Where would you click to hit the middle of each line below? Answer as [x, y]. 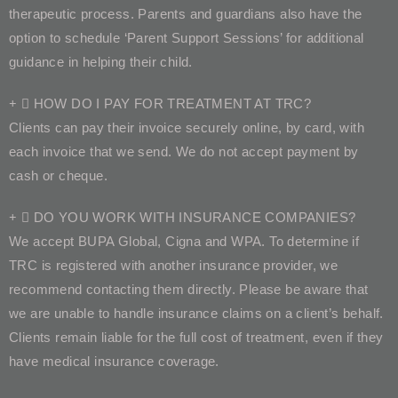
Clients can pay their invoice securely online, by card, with [187, 127]
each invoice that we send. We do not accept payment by [184, 151]
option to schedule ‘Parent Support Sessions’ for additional [187, 37]
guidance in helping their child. [101, 61]
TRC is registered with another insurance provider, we [174, 265]
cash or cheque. [59, 175]
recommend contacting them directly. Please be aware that [189, 289]
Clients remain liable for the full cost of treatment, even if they [196, 337]
